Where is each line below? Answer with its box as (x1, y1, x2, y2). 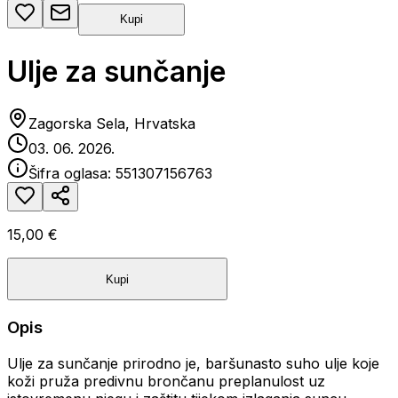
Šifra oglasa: (28, 164, 115, 183)
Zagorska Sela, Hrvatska (28, 115, 195, 133)
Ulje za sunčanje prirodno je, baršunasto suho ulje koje (7, 354, 379, 372)
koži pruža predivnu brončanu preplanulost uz (7, 371, 325, 390)
